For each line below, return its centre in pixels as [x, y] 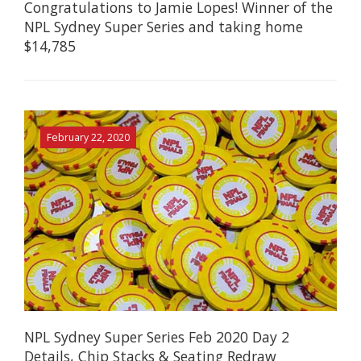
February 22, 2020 [88, 137]
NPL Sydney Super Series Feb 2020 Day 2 [157, 336]
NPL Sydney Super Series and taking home [164, 27]
